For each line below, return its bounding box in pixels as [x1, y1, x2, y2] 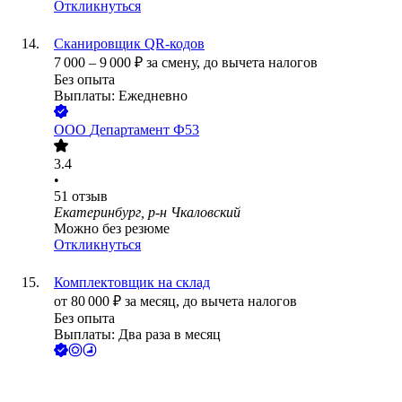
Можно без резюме [54, 221, 170, 237]
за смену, [146, 55, 204, 71]
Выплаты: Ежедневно [54, 88, 188, 104]
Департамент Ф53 [90, 122, 199, 138]
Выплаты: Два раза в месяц [54, 327, 221, 343]
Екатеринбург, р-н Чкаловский [54, 205, 240, 221]
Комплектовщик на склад [54, 275, 210, 291]
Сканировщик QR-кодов [54, 36, 205, 52]
